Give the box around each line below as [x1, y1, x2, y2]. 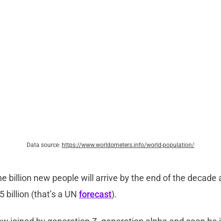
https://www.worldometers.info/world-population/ [62, 141, 194, 148]
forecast [79, 188, 111, 199]
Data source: [27, 141, 62, 148]
